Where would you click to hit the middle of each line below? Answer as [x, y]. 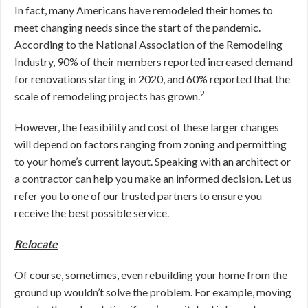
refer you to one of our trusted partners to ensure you [138, 196]
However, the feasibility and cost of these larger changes [147, 127]
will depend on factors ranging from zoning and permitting [151, 144]
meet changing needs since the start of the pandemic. [137, 27]
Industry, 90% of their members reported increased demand [154, 62]
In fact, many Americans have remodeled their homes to [144, 10]
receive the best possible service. [92, 213]
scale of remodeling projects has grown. [107, 96]
